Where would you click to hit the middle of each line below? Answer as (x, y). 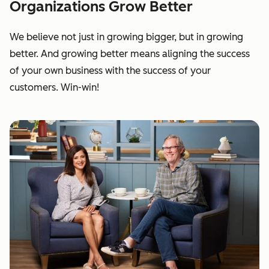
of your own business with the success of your (110, 70)
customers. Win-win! (54, 87)
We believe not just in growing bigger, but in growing (126, 37)
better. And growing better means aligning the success (130, 53)
